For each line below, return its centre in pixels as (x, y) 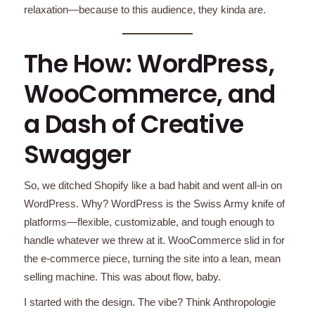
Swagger (77, 154)
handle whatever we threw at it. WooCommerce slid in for (154, 240)
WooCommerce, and (149, 94)
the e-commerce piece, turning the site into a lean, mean (152, 258)
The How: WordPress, (149, 63)
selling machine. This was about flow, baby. (122, 276)
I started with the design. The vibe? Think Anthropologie (149, 302)
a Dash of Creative (134, 124)
